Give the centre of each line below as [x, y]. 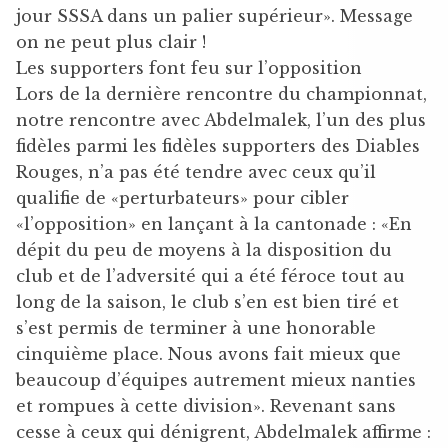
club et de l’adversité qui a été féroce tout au [210, 275]
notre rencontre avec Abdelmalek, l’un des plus [221, 119]
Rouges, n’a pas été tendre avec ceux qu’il [196, 171]
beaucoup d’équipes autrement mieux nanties [216, 379]
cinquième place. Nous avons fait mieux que [208, 353]
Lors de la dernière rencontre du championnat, [221, 93]
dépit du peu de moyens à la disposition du [204, 249]
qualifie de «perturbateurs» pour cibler [182, 197]
